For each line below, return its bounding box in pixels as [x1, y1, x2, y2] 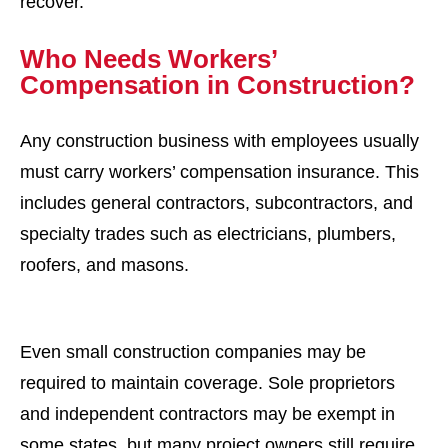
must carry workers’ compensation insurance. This [20, 162, 419, 182]
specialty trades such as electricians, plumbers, [20, 224, 396, 244]
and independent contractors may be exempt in [20, 404, 395, 424]
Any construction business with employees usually [20, 131, 419, 151]
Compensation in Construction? [20, 70, 415, 100]
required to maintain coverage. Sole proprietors [20, 373, 395, 393]
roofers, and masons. [20, 255, 189, 275]
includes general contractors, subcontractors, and [20, 193, 413, 213]
